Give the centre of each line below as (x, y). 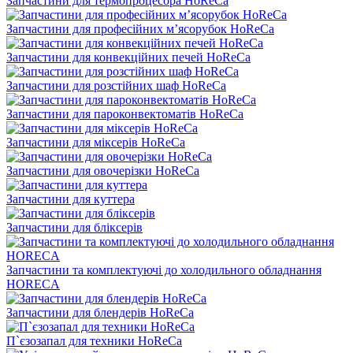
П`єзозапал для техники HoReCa (94, 340)
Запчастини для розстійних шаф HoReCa (116, 85)
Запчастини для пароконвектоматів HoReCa (125, 113)
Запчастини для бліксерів (74, 227)
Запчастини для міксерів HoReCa (96, 142)
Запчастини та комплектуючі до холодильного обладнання (164, 269)
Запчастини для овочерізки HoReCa (103, 170)
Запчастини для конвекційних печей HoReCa (128, 57)
